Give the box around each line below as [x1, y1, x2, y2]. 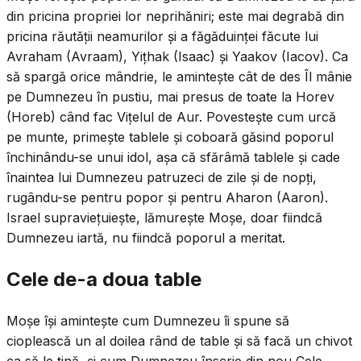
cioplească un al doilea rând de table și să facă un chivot [6, 332, 352, 349]
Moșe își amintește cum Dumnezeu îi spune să [6, 312, 289, 329]
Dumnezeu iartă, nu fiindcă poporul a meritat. [6, 230, 285, 247]
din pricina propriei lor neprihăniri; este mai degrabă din [6, 8, 344, 25]
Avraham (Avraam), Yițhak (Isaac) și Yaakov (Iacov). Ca [6, 48, 348, 65]
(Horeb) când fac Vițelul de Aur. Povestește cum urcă [6, 109, 336, 126]
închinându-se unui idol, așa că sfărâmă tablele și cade [6, 149, 340, 166]
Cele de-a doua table [6, 268, 201, 292]
